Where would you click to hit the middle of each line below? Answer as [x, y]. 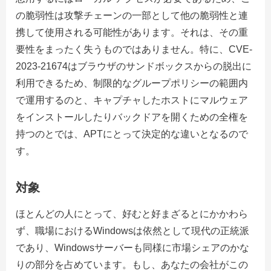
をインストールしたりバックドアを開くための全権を [132, 117]
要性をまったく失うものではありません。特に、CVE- [134, 50]
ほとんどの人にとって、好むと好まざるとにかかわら [132, 214]
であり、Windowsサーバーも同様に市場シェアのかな [132, 248]
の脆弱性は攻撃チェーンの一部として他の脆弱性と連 [132, 16]
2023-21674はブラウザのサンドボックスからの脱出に [134, 67]
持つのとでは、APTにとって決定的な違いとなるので [132, 134]
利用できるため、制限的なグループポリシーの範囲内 [132, 83]
